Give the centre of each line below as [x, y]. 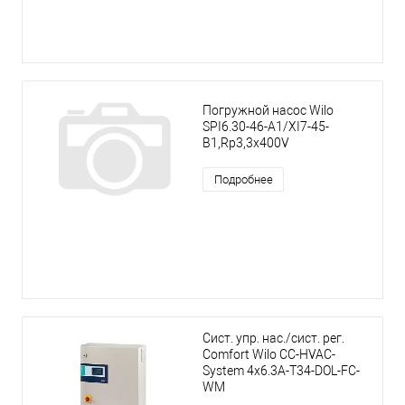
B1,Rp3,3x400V [246, 143]
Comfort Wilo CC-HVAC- [269, 355]
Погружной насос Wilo [268, 111]
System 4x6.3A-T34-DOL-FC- [281, 371]
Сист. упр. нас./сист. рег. [273, 339]
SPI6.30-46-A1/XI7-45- [266, 127]
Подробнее [243, 180]
